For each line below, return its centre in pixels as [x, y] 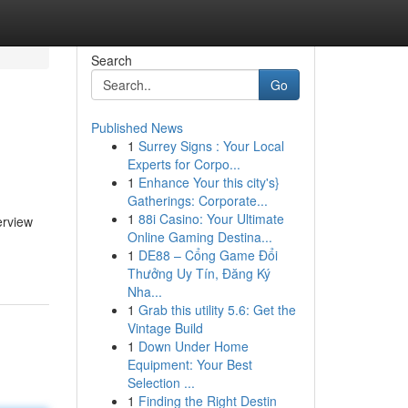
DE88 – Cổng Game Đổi [208, 255]
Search [111, 60]
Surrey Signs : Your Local [211, 146]
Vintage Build [165, 328]
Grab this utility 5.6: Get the [217, 310]
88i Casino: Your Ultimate [211, 219]
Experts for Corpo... [184, 164]
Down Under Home [193, 346]
